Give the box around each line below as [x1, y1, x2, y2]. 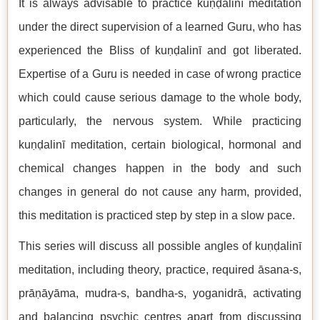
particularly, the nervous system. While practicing [19, 115, 301, 128]
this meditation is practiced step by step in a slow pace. [19, 209, 295, 222]
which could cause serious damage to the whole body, [19, 91, 301, 104]
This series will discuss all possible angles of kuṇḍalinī [19, 240, 301, 253]
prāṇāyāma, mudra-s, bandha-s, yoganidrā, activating [19, 287, 301, 300]
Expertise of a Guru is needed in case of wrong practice [19, 68, 301, 81]
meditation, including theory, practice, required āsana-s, [19, 264, 301, 276]
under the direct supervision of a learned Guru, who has [19, 21, 301, 34]
